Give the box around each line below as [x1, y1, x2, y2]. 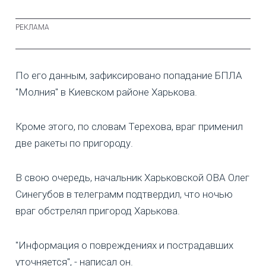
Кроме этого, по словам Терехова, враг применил [15, 120, 243, 132]
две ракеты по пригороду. [15, 137, 133, 149]
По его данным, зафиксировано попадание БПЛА [15, 69, 242, 81]
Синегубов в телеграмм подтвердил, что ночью [15, 188, 233, 200]
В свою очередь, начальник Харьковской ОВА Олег [15, 171, 249, 183]
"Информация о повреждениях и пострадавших [15, 239, 233, 251]
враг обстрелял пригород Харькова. [15, 204, 180, 217]
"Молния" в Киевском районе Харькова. [15, 85, 197, 98]
